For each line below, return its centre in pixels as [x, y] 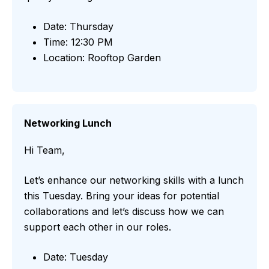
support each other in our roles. [98, 227]
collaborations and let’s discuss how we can [124, 212]
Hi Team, [44, 150]
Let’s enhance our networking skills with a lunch [134, 180]
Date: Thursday [78, 27]
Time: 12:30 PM [78, 42]
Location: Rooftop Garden [102, 58]
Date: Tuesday [76, 257]
